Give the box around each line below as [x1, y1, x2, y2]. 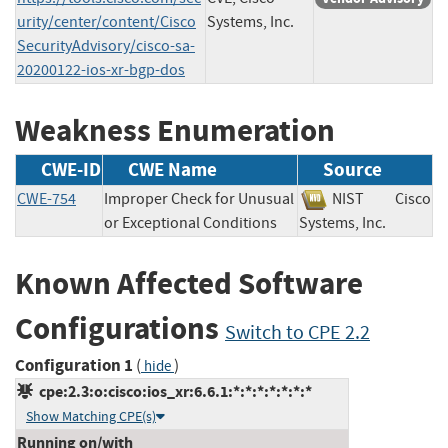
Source [323, 157, 382, 183]
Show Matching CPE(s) [26, 407, 156, 425]
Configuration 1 [15, 353, 133, 377]
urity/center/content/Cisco [17, 11, 196, 32]
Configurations [15, 308, 225, 350]
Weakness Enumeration [15, 109, 335, 151]
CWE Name [128, 157, 217, 183]
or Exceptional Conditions [104, 213, 277, 234]
